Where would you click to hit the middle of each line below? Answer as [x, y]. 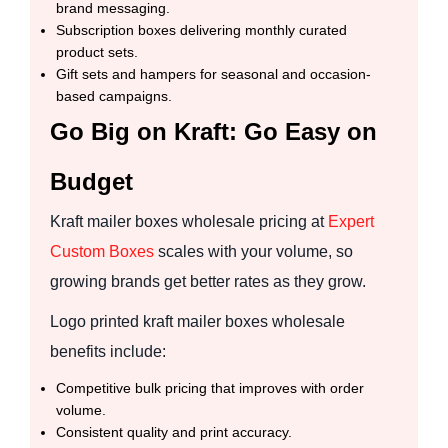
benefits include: [108, 351]
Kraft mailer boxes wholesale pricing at [189, 221]
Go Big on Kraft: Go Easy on [213, 131]
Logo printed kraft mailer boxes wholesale [197, 321]
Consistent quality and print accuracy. [174, 431]
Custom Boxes [102, 251]
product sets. [97, 51]
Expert [351, 221]
